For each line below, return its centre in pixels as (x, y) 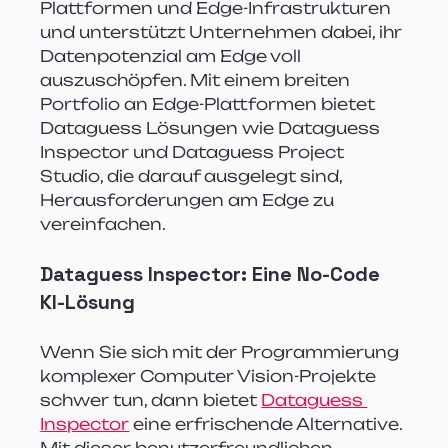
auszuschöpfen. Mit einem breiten (197, 79)
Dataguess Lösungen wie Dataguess (212, 127)
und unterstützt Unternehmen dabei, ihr (223, 31)
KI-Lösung (88, 301)
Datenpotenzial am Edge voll (173, 55)
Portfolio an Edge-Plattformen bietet (210, 103)
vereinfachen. (103, 223)
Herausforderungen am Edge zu (189, 199)
